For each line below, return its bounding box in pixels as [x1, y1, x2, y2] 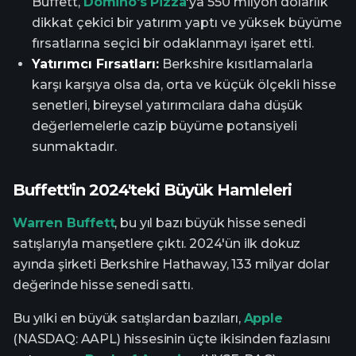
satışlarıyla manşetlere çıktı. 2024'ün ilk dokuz [13, 235, 301, 251]
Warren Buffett [13, 215, 115, 230]
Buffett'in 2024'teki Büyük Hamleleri [13, 180, 292, 199]
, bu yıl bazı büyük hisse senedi [114, 215, 306, 230]
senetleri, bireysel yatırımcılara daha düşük [32, 97, 303, 113]
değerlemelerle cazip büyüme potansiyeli [32, 118, 297, 133]
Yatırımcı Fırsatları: [32, 56, 159, 72]
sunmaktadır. [32, 138, 117, 154]
